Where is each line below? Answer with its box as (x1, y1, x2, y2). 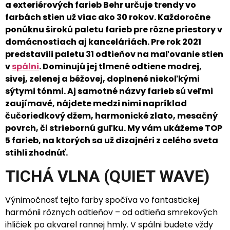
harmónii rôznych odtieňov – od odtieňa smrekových (5, 206, 218, 219)
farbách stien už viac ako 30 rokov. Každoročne (5, 11, 210, 23)
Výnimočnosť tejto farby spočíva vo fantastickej (5, 194, 199, 206)
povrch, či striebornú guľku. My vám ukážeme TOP (5, 122, 222, 134)
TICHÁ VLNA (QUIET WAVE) (5, 166, 209, 186)
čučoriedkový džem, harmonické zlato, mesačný (5, 110, 218, 122)
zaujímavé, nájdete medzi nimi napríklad (5, 98, 187, 109)
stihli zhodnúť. (5, 147, 68, 159)
